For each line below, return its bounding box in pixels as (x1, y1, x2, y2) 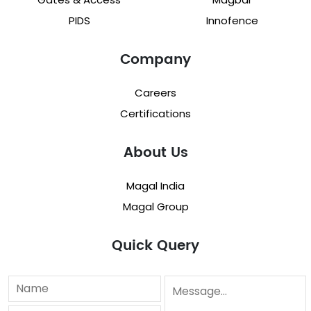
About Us (123, 142, 188, 165)
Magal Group (122, 199, 189, 214)
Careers (135, 85, 176, 100)
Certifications (120, 106, 191, 121)
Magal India (126, 178, 185, 193)
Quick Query (112, 235, 199, 258)
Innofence (205, 13, 258, 28)
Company (120, 49, 191, 72)
